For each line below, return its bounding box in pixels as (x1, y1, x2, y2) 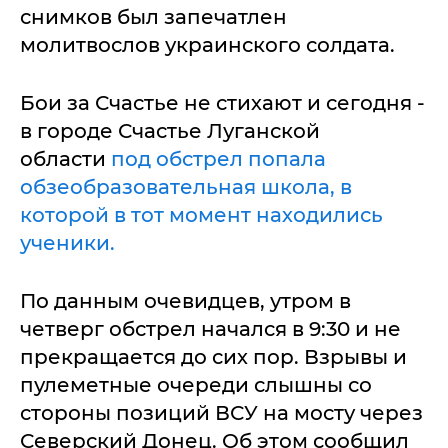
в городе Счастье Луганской (20, 119, 320, 143)
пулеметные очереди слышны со (20, 373, 372, 397)
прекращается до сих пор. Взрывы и (20, 345, 407, 369)
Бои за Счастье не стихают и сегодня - (20, 91, 425, 115)
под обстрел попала (111, 147, 326, 171)
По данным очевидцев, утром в (20, 289, 351, 313)
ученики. (20, 231, 115, 255)
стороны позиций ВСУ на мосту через (20, 401, 423, 425)
